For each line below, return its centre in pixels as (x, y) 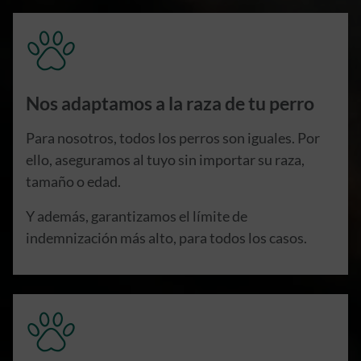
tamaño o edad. (73, 182)
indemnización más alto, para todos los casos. (166, 238)
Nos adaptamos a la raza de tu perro (170, 104)
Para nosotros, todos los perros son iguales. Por (173, 138)
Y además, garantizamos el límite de (137, 216)
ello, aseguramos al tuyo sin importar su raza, (165, 160)
